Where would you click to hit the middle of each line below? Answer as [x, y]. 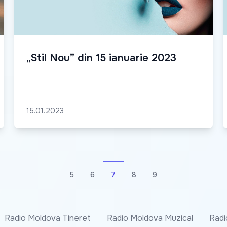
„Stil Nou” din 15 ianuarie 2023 [101, 58]
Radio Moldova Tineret [48, 218]
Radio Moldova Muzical [150, 218]
